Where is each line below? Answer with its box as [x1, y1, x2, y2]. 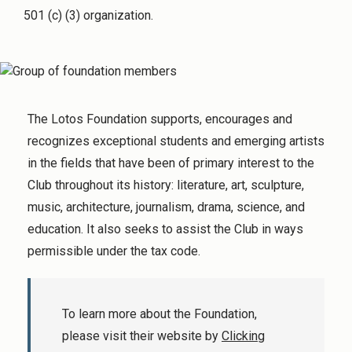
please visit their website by [62, 328, 222, 344]
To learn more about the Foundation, [62, 306, 257, 322]
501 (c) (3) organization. [24, 8, 153, 23]
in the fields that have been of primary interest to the [27, 155, 314, 170]
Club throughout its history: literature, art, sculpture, [27, 177, 304, 192]
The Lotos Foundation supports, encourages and [27, 111, 292, 126]
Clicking [222, 328, 265, 344]
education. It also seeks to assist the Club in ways [27, 221, 303, 236]
